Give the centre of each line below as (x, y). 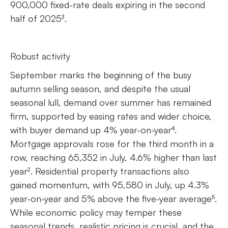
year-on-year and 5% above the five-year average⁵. (113, 198)
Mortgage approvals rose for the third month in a (112, 143)
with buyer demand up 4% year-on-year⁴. (93, 130)
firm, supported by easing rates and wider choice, (111, 116)
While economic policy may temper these (96, 212)
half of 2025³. (38, 18)
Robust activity (41, 56)
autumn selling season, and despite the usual (100, 88)
